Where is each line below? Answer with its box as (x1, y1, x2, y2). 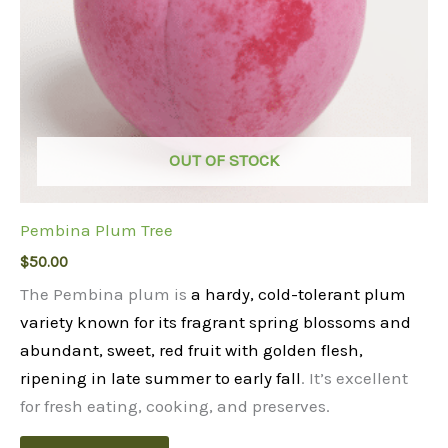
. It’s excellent (301, 367, 408, 388)
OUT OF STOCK (169, 149, 279, 170)
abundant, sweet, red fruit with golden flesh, (20, 339, 363, 360)
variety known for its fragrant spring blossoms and (20, 311, 411, 332)
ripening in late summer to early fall (20, 367, 301, 388)
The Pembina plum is (20, 283, 191, 304)
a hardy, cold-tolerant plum (191, 283, 406, 304)
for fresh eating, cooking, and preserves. (20, 395, 330, 416)
